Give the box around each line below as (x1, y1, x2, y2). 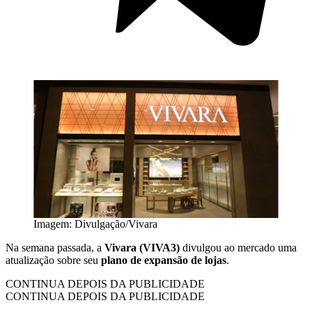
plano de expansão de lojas (101, 254, 226, 267)
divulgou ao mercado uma (182, 242, 297, 254)
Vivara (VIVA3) (102, 242, 182, 254)
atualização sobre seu (6, 254, 101, 267)
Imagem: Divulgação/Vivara (33, 218, 157, 231)
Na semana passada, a (6, 242, 102, 254)
